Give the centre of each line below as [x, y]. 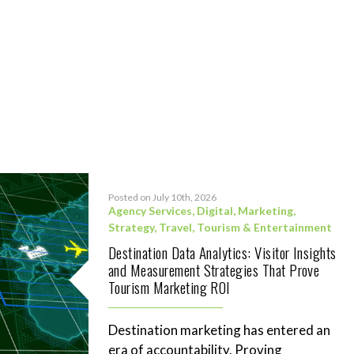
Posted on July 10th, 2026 [162, 197]
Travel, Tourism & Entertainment [245, 227]
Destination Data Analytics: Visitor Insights [222, 252]
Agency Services [150, 211]
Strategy [131, 227]
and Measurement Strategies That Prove [214, 269]
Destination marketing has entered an [219, 330]
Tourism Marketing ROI [169, 287]
